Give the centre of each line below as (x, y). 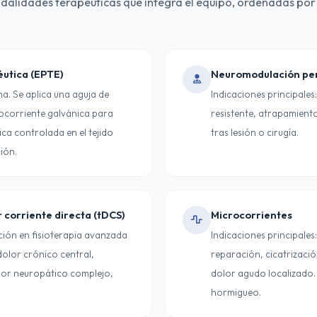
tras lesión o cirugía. (255, 132)
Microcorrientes (252, 215)
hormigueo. (236, 292)
